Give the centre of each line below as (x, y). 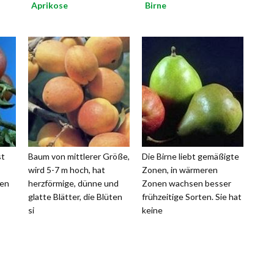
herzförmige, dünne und (73, 183)
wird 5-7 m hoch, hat (67, 170)
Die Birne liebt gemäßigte (191, 156)
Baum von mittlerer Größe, (79, 156)
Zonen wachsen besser (187, 183)
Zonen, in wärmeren (180, 170)
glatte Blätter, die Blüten (75, 197)
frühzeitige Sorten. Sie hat (192, 197)
